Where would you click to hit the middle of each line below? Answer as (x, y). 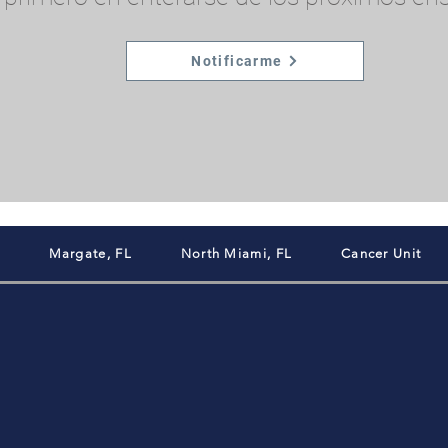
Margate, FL (90, 253)
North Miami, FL (236, 253)
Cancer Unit (381, 253)
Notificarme (237, 61)
